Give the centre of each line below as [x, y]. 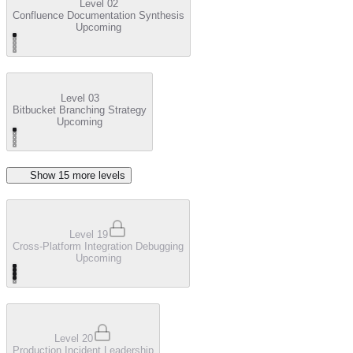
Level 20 [74, 338]
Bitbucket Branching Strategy [80, 110]
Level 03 [80, 98]
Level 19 [89, 234]
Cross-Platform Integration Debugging [98, 246]
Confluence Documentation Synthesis [98, 16]
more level [95, 175]
